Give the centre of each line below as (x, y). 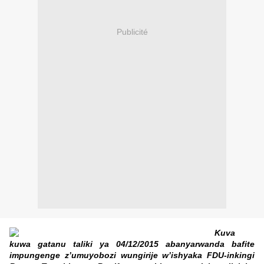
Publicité (132, 32)
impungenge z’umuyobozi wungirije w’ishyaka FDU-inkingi (132, 255)
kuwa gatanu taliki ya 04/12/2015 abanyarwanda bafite (132, 244)
